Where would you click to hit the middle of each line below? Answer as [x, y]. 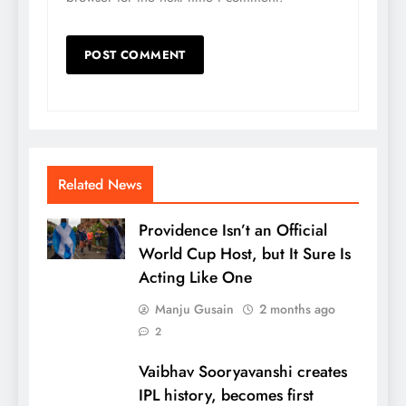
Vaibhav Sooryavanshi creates [243, 371]
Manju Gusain [194, 309]
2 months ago [297, 309]
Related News [100, 184]
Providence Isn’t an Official [233, 230]
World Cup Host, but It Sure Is [245, 253]
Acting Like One [195, 277]
